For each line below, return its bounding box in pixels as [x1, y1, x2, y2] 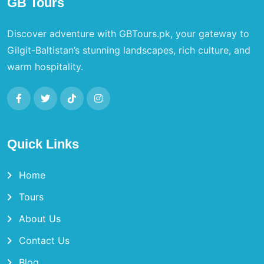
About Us [19, 212, 61, 225]
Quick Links [7, 136, 79, 151]
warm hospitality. [7, 60, 83, 72]
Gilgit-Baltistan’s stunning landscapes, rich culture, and [7, 44, 250, 56]
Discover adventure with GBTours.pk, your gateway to [7, 27, 249, 39]
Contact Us [19, 234, 70, 246]
